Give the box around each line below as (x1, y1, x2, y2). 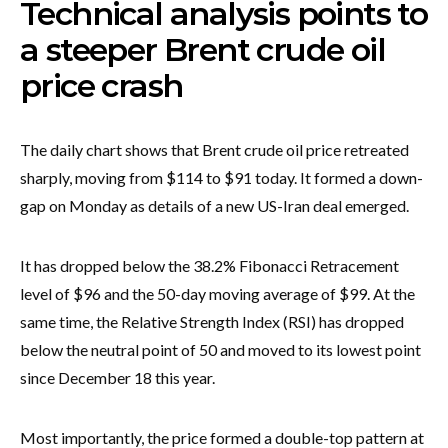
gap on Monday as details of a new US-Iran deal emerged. (20, 195, 409, 215)
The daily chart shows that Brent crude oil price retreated (20, 139, 409, 159)
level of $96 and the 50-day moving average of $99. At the (20, 283, 415, 303)
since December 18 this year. (20, 367, 215, 387)
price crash (20, 65, 183, 105)
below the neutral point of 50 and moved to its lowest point (20, 339, 421, 359)
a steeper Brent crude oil (20, 29, 385, 69)
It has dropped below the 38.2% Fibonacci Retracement (20, 255, 399, 275)
